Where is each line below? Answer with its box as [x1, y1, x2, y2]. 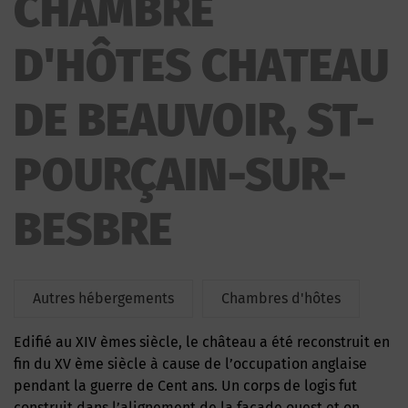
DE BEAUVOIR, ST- [14, 93, 375, 148]
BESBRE [14, 202, 172, 257]
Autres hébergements [33, 290, 174, 307]
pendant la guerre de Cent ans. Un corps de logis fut [14, 377, 357, 394]
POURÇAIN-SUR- [14, 148, 347, 202]
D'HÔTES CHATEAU [14, 38, 389, 93]
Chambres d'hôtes [221, 290, 341, 307]
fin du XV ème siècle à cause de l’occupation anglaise [14, 355, 367, 372]
